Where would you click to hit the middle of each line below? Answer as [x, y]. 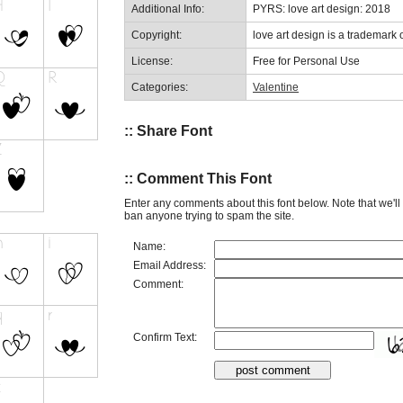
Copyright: [157, 35]
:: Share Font [168, 130]
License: [152, 61]
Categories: [160, 87]
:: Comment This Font [198, 179]
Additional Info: [168, 9]
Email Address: [170, 265]
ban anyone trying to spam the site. [209, 215]
